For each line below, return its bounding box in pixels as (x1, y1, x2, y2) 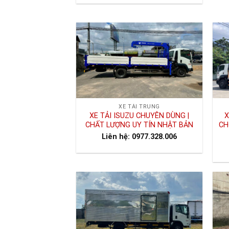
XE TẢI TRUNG (119, 103, 160, 110)
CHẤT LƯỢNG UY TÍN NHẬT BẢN (85, 121, 194, 130)
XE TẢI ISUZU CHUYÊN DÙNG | (89, 111, 190, 121)
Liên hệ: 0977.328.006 (102, 132, 177, 142)
